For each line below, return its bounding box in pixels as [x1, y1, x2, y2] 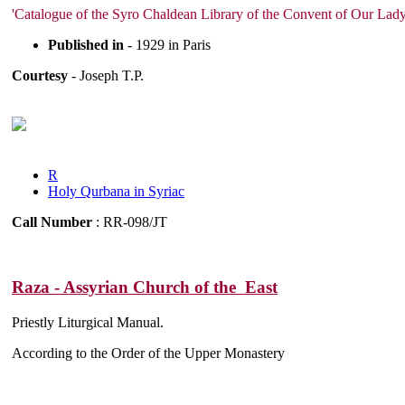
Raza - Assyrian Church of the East [12, 278, 278, 297]
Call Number [12, 213, 92, 230]
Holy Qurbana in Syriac [48, 183, 184, 199]
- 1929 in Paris [124, 36, 211, 52]
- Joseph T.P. [68, 67, 144, 83]
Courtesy [12, 67, 68, 83]
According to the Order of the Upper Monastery [12, 345, 285, 362]
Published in [48, 36, 124, 52]
